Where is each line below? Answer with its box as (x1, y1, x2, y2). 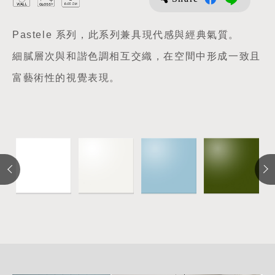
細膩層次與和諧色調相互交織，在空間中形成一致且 (12, 52, 261, 63)
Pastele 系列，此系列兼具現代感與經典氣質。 (12, 30, 239, 41)
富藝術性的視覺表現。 (12, 73, 121, 84)
